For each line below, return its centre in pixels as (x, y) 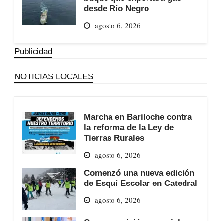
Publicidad (33, 52)
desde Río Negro (116, 8)
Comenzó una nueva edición (139, 172)
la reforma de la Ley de (129, 128)
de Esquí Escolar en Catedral (140, 183)
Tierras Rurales (114, 138)
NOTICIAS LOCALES (54, 77)
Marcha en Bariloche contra (138, 117)
